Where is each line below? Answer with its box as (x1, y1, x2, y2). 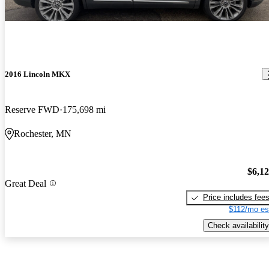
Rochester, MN (14, 128, 71, 139)
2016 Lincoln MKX (5, 69, 70, 79)
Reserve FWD (5, 104, 59, 115)
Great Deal (5, 178, 46, 189)
